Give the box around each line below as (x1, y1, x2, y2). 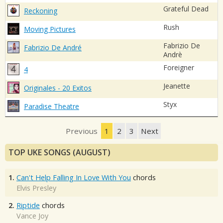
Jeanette (163, 81, 190, 91)
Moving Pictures (24, 24, 76, 34)
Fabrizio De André (24, 43, 82, 53)
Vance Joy (16, 211, 48, 221)
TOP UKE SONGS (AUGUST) (8, 146, 111, 158)
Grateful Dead (163, 4, 209, 14)
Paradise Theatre (24, 102, 79, 111)
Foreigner (163, 63, 194, 73)
